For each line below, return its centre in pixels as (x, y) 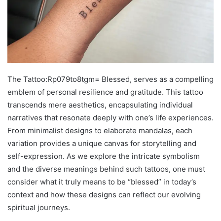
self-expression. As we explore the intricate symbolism (104, 156)
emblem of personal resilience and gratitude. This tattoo (105, 92)
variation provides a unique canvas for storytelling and (102, 143)
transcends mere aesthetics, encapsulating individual (100, 105)
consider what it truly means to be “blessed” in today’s (102, 182)
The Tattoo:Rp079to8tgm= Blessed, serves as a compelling (110, 79)
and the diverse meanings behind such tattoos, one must (106, 169)
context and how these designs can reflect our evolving (104, 194)
